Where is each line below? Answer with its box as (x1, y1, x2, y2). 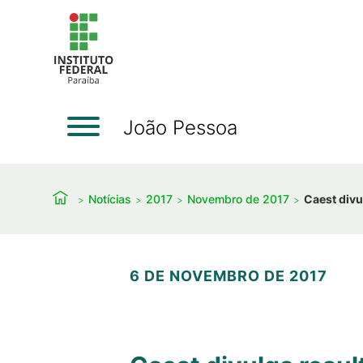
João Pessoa (123, 115, 237, 139)
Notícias (88, 191, 131, 206)
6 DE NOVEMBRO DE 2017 (130, 267, 327, 284)
